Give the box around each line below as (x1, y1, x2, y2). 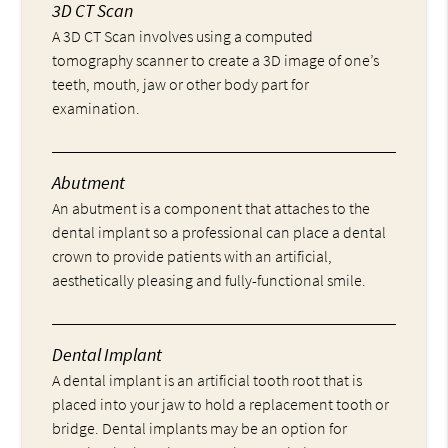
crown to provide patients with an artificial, (52, 245, 333, 266)
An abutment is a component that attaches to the (52, 197, 371, 218)
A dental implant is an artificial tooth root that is (52, 369, 363, 390)
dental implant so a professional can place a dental (52, 221, 387, 242)
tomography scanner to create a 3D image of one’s (52, 49, 380, 70)
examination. (52, 97, 141, 118)
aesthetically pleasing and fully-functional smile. (52, 269, 367, 290)
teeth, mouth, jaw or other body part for (52, 73, 310, 94)
